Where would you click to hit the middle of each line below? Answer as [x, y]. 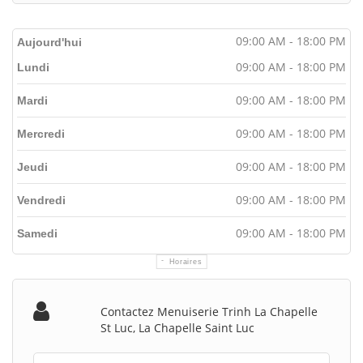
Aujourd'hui [49, 42]
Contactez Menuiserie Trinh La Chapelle [209, 311]
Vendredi [41, 200]
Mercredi [41, 133]
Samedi [37, 233]
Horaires [186, 261]
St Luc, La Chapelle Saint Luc [178, 327]
